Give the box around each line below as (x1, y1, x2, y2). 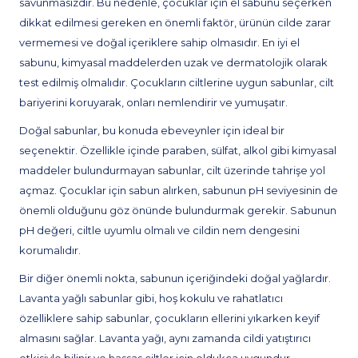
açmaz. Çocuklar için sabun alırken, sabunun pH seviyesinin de (19, 184, 338, 197)
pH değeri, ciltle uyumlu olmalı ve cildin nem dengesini (19, 224, 300, 237)
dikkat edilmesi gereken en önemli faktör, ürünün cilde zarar (19, 16, 331, 29)
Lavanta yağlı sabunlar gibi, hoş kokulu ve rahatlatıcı (19, 292, 283, 304)
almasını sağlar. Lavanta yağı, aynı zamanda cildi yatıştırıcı (19, 332, 311, 344)
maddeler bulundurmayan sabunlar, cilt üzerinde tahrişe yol (19, 164, 325, 177)
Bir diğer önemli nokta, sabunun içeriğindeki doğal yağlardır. (19, 272, 331, 284)
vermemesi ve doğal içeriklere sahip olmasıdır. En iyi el (19, 36, 300, 49)
